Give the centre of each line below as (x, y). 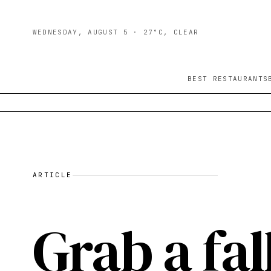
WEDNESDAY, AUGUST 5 (80, 32)
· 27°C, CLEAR (163, 32)
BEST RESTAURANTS (228, 79)
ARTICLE (52, 175)
